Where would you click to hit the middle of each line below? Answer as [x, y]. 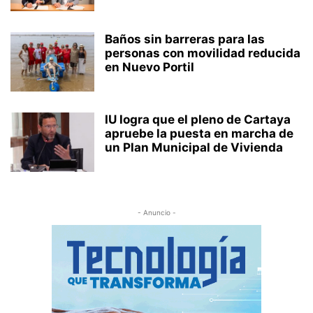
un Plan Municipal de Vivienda [194, 148]
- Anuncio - [156, 213]
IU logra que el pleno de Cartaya [198, 120]
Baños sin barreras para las [185, 39]
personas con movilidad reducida [203, 53]
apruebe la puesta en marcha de [199, 134]
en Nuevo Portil [150, 67]
